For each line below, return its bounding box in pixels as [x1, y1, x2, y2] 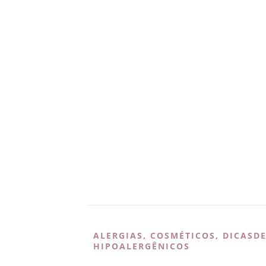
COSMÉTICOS [150, 230, 216, 241]
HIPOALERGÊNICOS [93, 240, 190, 252]
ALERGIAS [93, 230, 143, 241]
